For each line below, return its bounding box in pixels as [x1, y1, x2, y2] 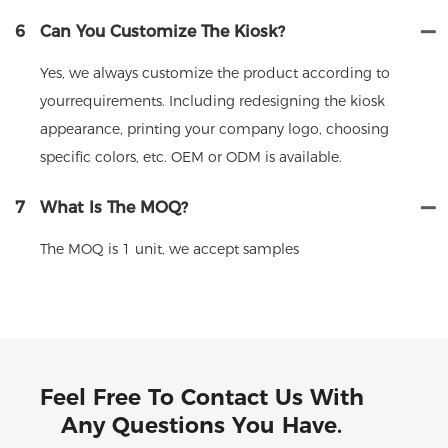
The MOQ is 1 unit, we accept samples [40, 239, 299, 258]
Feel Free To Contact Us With [39, 383, 364, 411]
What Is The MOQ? [40, 197, 188, 217]
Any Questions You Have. [61, 411, 343, 439]
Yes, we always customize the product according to [40, 63, 390, 82]
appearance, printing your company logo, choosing [40, 119, 389, 138]
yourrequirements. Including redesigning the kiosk [40, 91, 385, 110]
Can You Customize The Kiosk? [40, 21, 285, 41]
